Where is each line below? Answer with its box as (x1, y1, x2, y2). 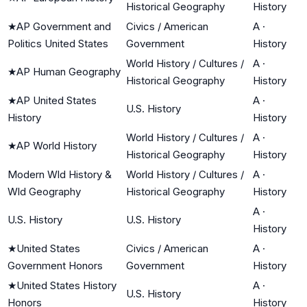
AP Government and (16, 19, 111, 33)
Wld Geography (8, 184, 81, 198)
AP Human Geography (16, 64, 121, 78)
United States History (16, 278, 116, 292)
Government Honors (8, 258, 103, 272)
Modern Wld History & (8, 167, 112, 181)
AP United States (16, 93, 97, 107)
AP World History (16, 138, 97, 152)
